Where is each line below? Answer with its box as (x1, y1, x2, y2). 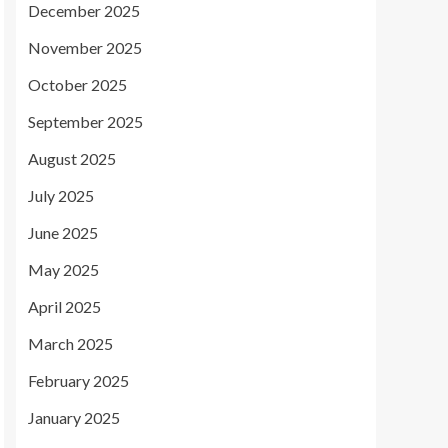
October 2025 (28, 75, 127, 94)
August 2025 (28, 149, 116, 168)
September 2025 (28, 112, 143, 131)
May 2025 (28, 260, 99, 279)
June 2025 (28, 223, 98, 242)
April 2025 (28, 297, 101, 316)
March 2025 (28, 334, 113, 353)
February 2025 (28, 371, 129, 390)
